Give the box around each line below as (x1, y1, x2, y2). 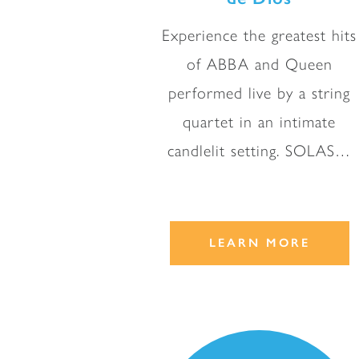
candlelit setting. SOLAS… (167, 141, 352, 161)
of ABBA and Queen (186, 54, 333, 75)
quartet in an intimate (183, 112, 337, 132)
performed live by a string (168, 83, 351, 103)
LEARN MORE (208, 235, 310, 250)
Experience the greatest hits (162, 26, 357, 46)
